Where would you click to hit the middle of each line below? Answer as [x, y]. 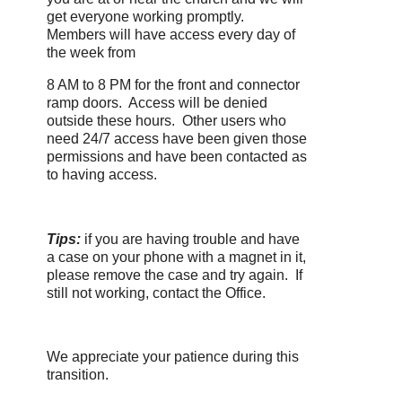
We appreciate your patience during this [173, 357]
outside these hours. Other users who [166, 121]
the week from [91, 53]
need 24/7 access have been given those [177, 139]
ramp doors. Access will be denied [157, 103]
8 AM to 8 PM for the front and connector [173, 85]
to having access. [102, 175]
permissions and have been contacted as [177, 157]
